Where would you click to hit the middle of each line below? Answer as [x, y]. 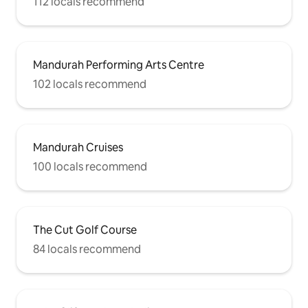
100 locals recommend [90, 167]
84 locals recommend [87, 250]
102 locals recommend [90, 85]
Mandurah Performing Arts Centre [119, 65]
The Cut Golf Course [85, 230]
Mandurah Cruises [78, 148]
